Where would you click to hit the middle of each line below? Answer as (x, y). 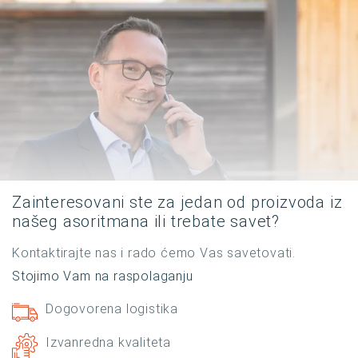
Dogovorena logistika (112, 309)
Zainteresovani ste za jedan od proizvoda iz (177, 203)
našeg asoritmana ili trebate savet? (146, 222)
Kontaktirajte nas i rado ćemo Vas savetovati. (154, 253)
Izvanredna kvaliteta (108, 343)
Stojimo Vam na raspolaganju (103, 276)
